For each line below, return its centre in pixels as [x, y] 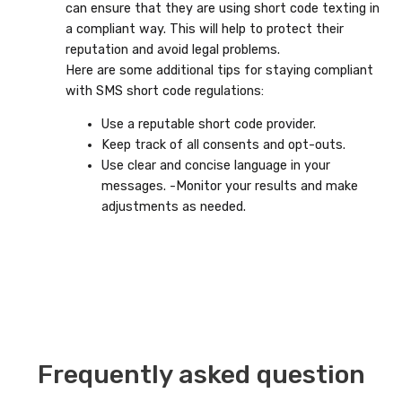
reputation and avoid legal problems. [172, 50]
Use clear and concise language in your [215, 166]
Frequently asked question [201, 374]
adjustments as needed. [173, 207]
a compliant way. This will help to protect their [204, 30]
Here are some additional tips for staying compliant [219, 71]
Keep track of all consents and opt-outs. [223, 145]
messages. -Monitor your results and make [229, 187]
